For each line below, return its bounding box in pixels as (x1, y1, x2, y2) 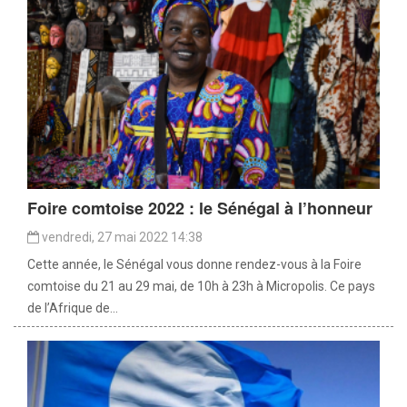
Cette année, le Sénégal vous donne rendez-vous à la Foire (27, 256, 362, 272)
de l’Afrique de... (27, 300, 118, 315)
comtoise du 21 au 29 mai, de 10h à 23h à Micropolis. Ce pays (27, 278, 375, 293)
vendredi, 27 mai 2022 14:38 (39, 229, 203, 244)
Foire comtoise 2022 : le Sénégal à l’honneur (27, 195, 372, 220)
